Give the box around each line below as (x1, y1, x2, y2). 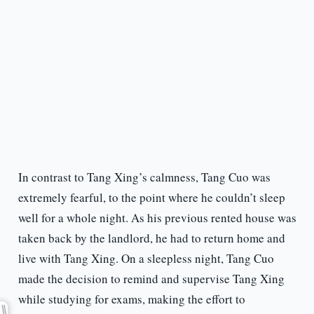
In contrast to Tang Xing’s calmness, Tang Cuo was (18, 169, 271, 186)
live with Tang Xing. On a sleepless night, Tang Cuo (18, 250, 274, 267)
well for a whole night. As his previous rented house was (18, 210, 296, 226)
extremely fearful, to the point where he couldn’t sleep (18, 189, 285, 206)
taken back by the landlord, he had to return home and (18, 230, 285, 247)
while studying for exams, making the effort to (18, 291, 245, 308)
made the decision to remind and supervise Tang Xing (18, 271, 285, 287)
